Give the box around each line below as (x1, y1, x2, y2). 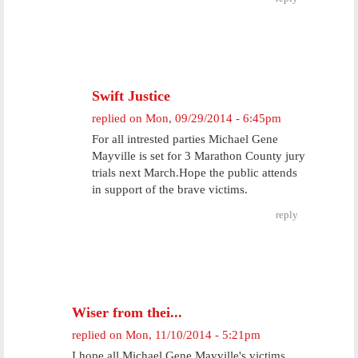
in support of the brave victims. (92, 183, 248, 196)
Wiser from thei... (72, 304, 182, 320)
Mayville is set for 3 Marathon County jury (92, 149, 305, 162)
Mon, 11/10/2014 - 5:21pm (125, 328, 261, 341)
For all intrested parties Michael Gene (92, 133, 278, 145)
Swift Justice (92, 88, 170, 104)
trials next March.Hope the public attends (92, 166, 297, 179)
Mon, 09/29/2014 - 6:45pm (145, 112, 281, 125)
